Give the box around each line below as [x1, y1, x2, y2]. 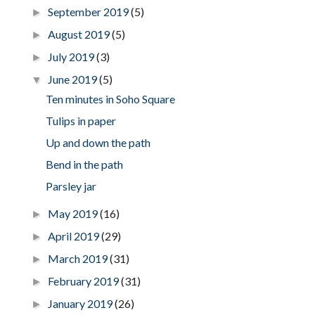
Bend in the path [45, 157, 123, 172]
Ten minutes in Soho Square [45, 92, 175, 106]
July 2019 [48, 50, 97, 64]
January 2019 [48, 297, 115, 311]
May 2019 [48, 207, 101, 221]
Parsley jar [45, 179, 96, 193]
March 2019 [48, 252, 110, 266]
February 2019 [48, 274, 122, 288]
